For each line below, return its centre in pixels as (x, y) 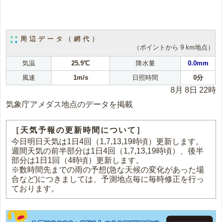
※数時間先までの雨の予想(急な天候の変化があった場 (108, 170)
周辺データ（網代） (61, 39)
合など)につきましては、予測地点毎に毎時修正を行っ (108, 179)
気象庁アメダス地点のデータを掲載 (70, 105)
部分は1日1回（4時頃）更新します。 (78, 161)
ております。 (35, 189)
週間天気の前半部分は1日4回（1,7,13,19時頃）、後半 (108, 151)
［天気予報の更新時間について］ (79, 130)
